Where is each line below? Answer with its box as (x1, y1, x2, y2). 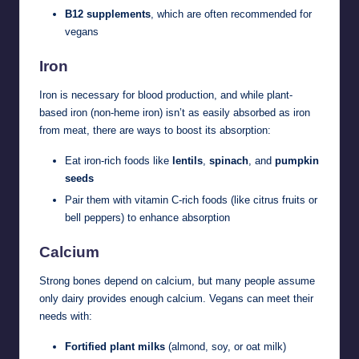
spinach (209, 154, 248, 167)
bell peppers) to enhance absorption (65, 211, 230, 224)
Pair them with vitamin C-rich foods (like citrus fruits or (65, 193, 317, 206)
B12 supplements (65, 7, 151, 20)
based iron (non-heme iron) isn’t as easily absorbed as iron (39, 106, 310, 119)
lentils (172, 154, 203, 167)
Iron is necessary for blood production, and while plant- (39, 88, 292, 101)
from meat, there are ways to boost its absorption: (39, 123, 271, 136)
